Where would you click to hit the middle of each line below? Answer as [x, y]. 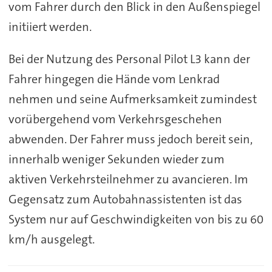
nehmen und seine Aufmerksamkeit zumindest [132, 99]
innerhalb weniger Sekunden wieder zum [116, 159]
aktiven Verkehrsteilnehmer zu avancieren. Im [128, 179]
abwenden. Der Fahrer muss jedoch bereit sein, [130, 139]
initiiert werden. [50, 27]
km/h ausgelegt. [51, 239]
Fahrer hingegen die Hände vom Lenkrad [114, 79]
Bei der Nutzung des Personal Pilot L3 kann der [129, 59]
